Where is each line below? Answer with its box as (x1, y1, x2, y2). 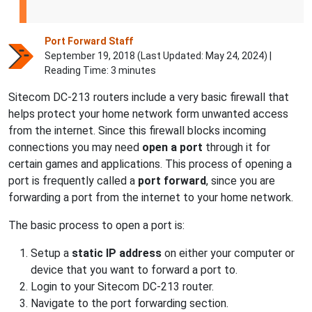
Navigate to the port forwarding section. (31, 297, 228, 310)
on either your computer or (162, 247, 295, 260)
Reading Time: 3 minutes (45, 65, 156, 76)
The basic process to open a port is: (8, 219, 185, 232)
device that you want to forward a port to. (31, 263, 237, 276)
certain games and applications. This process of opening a (8, 157, 292, 171)
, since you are (206, 174, 275, 187)
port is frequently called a (8, 174, 138, 187)
